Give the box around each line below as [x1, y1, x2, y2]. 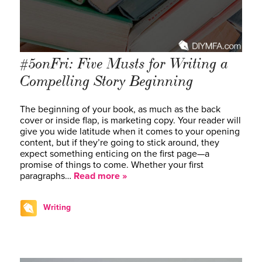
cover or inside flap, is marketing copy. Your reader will [20, 114, 241, 126]
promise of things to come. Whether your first [20, 158, 204, 171]
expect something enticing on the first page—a [20, 147, 209, 160]
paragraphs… [20, 170, 74, 182]
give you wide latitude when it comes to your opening [20, 125, 240, 137]
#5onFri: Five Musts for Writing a [20, 54, 229, 73]
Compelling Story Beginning [20, 71, 194, 91]
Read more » [74, 170, 127, 182]
